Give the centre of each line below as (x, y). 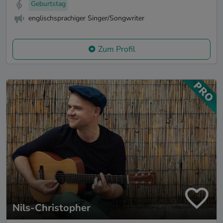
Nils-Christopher (52, 208)
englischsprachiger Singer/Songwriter (86, 18)
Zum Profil (116, 49)
